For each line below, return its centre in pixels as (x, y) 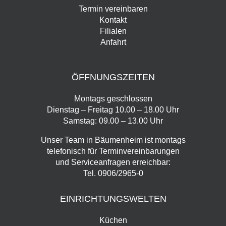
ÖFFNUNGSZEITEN (113, 77)
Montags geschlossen (113, 99)
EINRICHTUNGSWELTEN (113, 199)
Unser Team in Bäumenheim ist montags (113, 140)
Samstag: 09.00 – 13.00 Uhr (113, 121)
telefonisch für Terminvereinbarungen (113, 151)
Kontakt (113, 20)
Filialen (113, 31)
